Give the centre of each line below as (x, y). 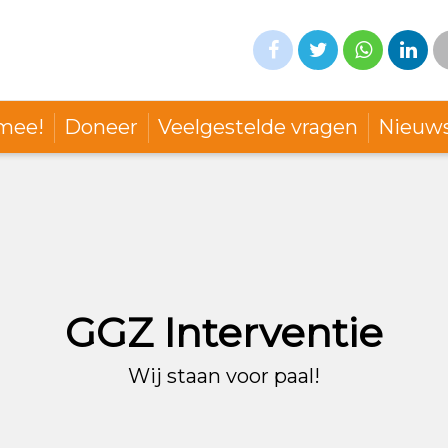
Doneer (100, 126)
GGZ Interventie (224, 332)
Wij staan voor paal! (224, 375)
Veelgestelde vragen (257, 126)
